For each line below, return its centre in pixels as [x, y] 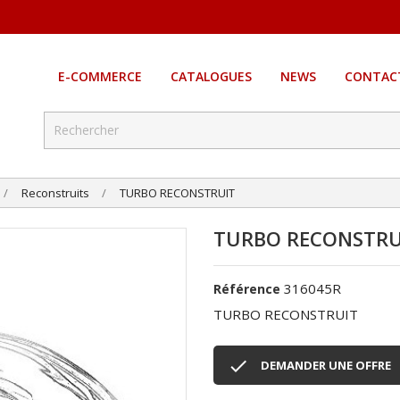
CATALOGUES [211, 77]
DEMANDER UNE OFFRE [326, 366]
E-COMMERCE [100, 77]
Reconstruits [55, 193]
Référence [247, 289]
